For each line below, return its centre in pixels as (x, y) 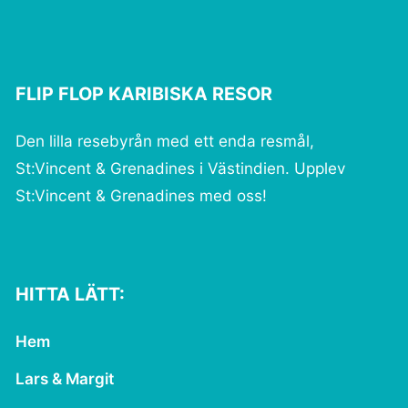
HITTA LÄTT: (71, 294)
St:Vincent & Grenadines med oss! (142, 196)
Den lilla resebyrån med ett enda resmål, (165, 141)
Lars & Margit (66, 378)
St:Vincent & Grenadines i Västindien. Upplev (181, 168)
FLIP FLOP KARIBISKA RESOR (144, 94)
